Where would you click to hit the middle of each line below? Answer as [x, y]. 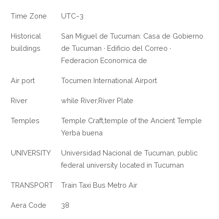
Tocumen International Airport [109, 81]
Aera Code [29, 205]
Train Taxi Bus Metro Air [99, 185]
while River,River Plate [98, 101]
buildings [26, 48]
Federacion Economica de [104, 61]
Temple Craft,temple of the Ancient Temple [132, 121]
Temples [25, 121]
